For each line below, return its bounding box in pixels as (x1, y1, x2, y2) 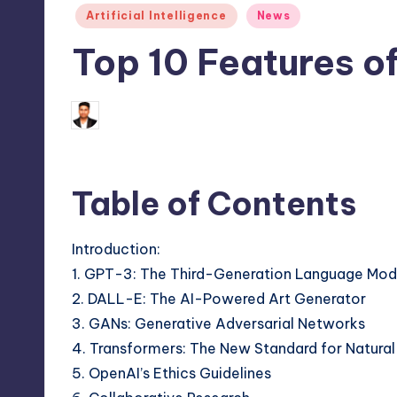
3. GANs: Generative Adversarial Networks (72, 315, 365, 332)
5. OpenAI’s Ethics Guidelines (72, 364, 271, 382)
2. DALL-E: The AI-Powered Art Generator (72, 290, 366, 307)
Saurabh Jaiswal (105, 107, 206, 122)
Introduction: (72, 240, 160, 258)
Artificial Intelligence (86, 9, 227, 22)
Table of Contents (72, 183, 356, 224)
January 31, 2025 (246, 107, 350, 122)
